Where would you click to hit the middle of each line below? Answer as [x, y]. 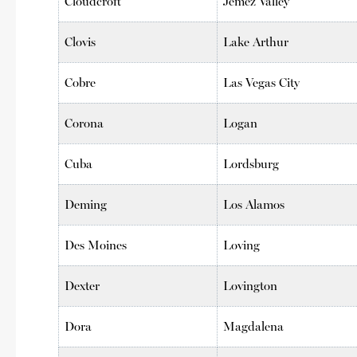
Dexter [82, 285]
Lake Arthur [256, 41]
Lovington [251, 285]
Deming [86, 204]
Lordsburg [251, 163]
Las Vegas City [262, 82]
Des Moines [96, 245]
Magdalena [254, 326]
